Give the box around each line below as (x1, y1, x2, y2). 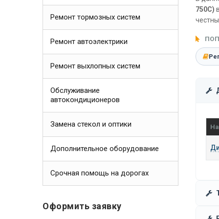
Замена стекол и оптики (50, 120, 131, 129)
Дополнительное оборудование (50, 144, 159, 153)
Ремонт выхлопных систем (50, 62, 140, 70)
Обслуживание (50, 86, 100, 95)
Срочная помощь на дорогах (50, 169, 149, 177)
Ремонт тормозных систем (50, 13, 140, 22)
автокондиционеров (50, 95, 120, 104)
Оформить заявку (43, 201, 122, 211)
